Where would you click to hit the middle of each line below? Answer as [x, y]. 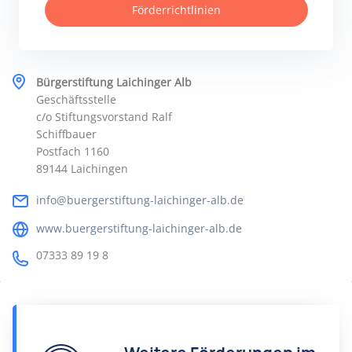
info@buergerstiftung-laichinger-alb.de [140, 200]
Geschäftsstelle [76, 99]
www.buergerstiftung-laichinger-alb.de [139, 228]
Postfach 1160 [73, 151]
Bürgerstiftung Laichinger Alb [114, 82]
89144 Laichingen [82, 169]
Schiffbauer [66, 134]
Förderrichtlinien [176, 10]
